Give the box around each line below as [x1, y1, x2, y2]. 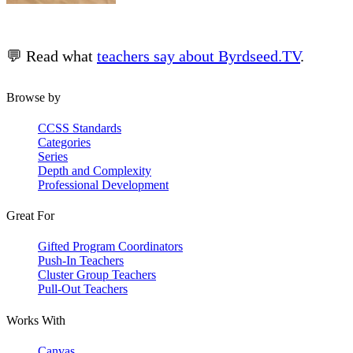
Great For [6, 209, 54, 223]
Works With [6, 313, 65, 327]
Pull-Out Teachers [38, 282, 128, 296]
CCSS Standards [38, 121, 121, 135]
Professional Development [38, 177, 169, 191]
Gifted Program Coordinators [38, 240, 183, 254]
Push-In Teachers [38, 254, 124, 268]
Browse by [6, 90, 61, 104]
